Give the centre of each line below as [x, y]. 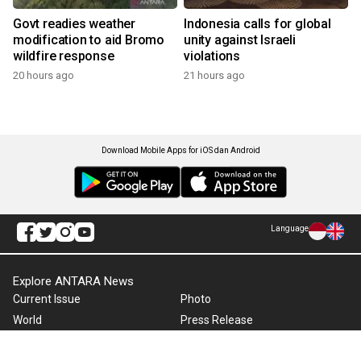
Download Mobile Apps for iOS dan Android [180, 150]
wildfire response [64, 56]
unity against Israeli [240, 40]
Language [290, 228]
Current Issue [47, 299]
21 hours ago [214, 75]
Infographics [212, 341]
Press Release [217, 320]
